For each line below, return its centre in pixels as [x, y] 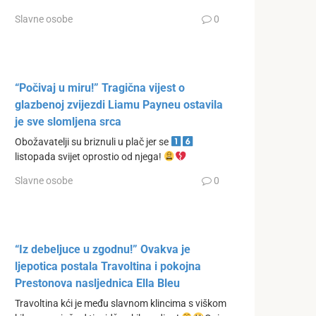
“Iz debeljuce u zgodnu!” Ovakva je [103, 249]
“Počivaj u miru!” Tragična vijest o [100, 88]
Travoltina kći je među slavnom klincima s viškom [121, 303]
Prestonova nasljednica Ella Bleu [97, 283]
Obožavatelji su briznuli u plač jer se [93, 142]
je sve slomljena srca [68, 122]
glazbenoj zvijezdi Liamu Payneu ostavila [119, 105]
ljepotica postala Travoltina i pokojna [108, 266]
